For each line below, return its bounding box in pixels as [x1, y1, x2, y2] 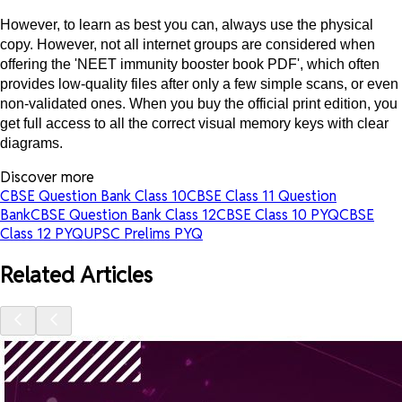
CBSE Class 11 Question [187, 186, 336, 205]
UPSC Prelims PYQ [83, 223, 203, 243]
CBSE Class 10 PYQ [216, 205, 339, 224]
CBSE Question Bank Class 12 [31, 205, 216, 224]
